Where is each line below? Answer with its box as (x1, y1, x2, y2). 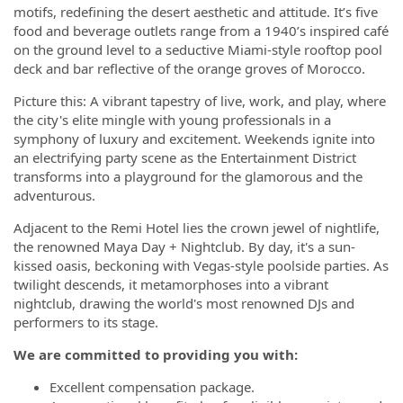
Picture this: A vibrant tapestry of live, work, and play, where (13, 92, 386, 110)
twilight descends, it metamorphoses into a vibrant (13, 275, 328, 293)
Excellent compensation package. (49, 378, 255, 396)
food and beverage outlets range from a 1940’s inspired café (13, 22, 389, 40)
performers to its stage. (13, 313, 158, 331)
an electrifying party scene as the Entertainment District (13, 148, 356, 166)
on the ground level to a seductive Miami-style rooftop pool (13, 40, 382, 58)
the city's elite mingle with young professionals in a (13, 111, 331, 129)
